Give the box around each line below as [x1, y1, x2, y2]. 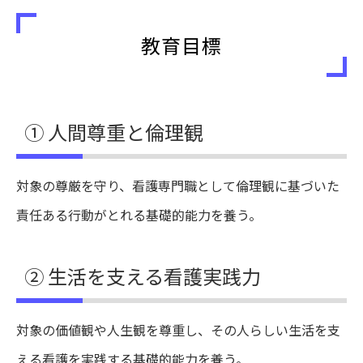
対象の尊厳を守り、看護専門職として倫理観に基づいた [16, 176, 340, 195]
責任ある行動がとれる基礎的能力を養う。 [16, 205, 262, 224]
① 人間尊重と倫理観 [24, 117, 203, 146]
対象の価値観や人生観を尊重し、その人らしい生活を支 [16, 320, 340, 340]
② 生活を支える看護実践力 [24, 262, 261, 290]
